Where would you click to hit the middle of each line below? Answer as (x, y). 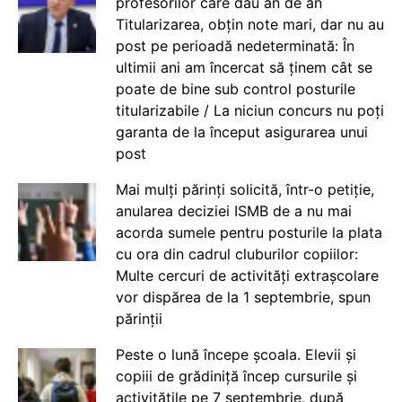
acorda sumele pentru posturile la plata (249, 233)
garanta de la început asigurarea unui (241, 132)
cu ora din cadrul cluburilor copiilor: (236, 254)
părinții (139, 319)
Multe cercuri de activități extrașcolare (247, 276)
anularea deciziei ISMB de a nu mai (233, 211)
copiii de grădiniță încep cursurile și (236, 376)
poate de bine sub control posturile (235, 89)
